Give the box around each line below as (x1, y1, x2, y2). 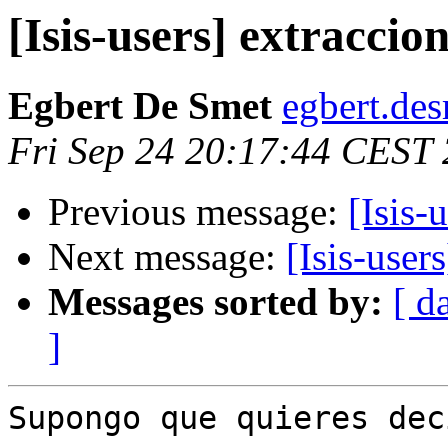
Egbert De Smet (8, 84, 272, 128)
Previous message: (48, 190, 348, 234)
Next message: (48, 235, 286, 279)
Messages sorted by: (48, 280, 383, 324)
